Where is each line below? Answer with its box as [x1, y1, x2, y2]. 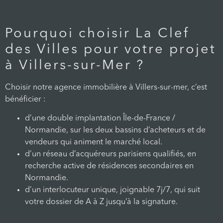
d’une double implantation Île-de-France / [25, 114, 175, 122]
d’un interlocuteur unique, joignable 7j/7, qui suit [25, 186, 200, 194]
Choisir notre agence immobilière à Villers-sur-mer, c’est [5, 83, 207, 92]
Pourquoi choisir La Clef [5, 26, 190, 41]
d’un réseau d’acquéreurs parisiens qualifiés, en [25, 150, 196, 158]
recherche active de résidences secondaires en [25, 162, 194, 170]
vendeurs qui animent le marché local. [25, 138, 162, 146]
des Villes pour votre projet [5, 42, 216, 57]
